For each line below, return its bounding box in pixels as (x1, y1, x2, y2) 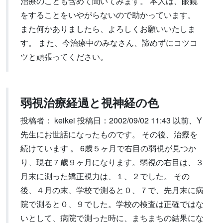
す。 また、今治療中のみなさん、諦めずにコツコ (20, 37, 198, 48)
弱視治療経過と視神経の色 (20, 94, 159, 111)
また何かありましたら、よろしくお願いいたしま (20, 23, 196, 34)
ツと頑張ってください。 (20, 51, 108, 62)
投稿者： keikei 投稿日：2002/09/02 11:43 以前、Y (20, 114, 202, 126)
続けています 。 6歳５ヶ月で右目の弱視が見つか (20, 142, 196, 154)
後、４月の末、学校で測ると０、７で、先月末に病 (20, 184, 204, 196)
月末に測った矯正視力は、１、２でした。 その (20, 170, 190, 182)
